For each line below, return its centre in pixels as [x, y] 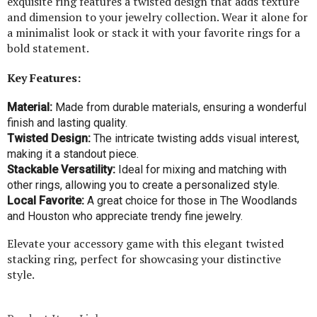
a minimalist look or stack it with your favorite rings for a [154, 33]
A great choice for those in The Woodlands [191, 201]
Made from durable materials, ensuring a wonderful [179, 107]
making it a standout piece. [73, 154]
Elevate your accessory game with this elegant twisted [145, 243]
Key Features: [44, 78]
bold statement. [48, 48]
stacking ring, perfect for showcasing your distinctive [144, 259]
